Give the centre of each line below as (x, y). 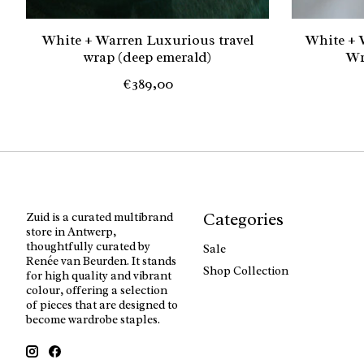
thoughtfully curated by (88, 247)
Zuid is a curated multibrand (100, 217)
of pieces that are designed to (102, 305)
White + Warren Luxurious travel (147, 40)
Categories (243, 220)
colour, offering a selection (97, 290)
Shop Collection (245, 270)
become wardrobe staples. (93, 320)
